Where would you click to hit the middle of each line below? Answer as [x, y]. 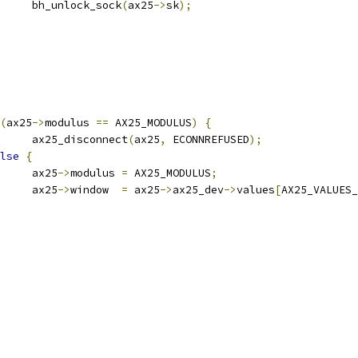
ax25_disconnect [80, 139]
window [96, 190]
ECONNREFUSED [208, 139]
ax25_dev [198, 190]
